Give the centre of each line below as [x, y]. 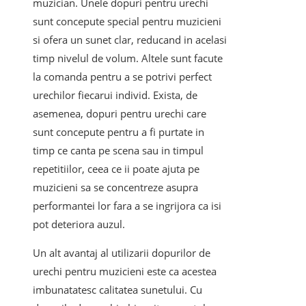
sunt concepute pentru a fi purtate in [119, 132]
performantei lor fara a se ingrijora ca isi [127, 206]
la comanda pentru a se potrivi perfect [122, 77]
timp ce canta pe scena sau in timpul [118, 151]
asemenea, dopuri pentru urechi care [120, 114]
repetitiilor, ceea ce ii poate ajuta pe [116, 169]
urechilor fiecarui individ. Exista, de [115, 95]
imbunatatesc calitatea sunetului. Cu [117, 290]
